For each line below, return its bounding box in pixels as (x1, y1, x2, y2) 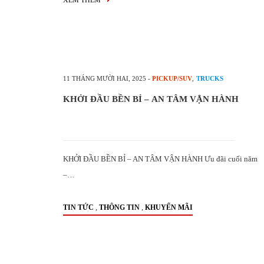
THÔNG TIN (99, 203, 140, 212)
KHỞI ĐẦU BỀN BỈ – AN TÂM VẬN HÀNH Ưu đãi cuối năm (63, 154, 258, 163)
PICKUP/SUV (152, 75, 192, 82)
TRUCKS (196, 75, 223, 82)
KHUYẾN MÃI (145, 203, 193, 212)
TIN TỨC (63, 203, 94, 212)
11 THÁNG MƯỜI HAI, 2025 (63, 75, 146, 82)
